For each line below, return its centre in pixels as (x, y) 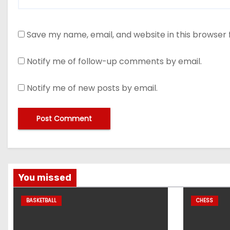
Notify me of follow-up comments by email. (114, 61)
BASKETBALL (41, 200)
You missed (45, 178)
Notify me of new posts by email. (92, 88)
